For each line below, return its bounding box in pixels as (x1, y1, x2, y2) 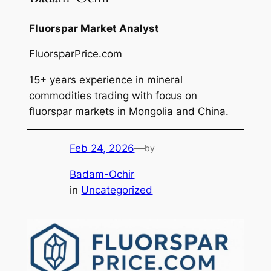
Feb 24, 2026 (70, 142, 135, 154)
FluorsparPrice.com (29, 48, 123, 60)
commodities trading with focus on (29, 90, 198, 102)
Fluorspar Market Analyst (29, 22, 160, 34)
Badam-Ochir (70, 168, 135, 180)
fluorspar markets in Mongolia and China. (29, 105, 229, 118)
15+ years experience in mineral (29, 74, 183, 87)
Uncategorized (81, 183, 153, 196)
